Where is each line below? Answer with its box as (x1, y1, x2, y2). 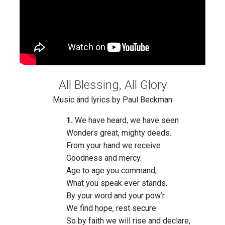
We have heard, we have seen (74, 116, 179, 126)
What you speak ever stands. (66, 178, 167, 188)
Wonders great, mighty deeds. (66, 128, 171, 138)
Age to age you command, (66, 166, 157, 176)
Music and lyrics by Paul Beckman (53, 95, 172, 105)
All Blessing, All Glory (58, 78, 167, 92)
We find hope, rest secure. (66, 203, 158, 213)
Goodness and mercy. (66, 153, 142, 163)
